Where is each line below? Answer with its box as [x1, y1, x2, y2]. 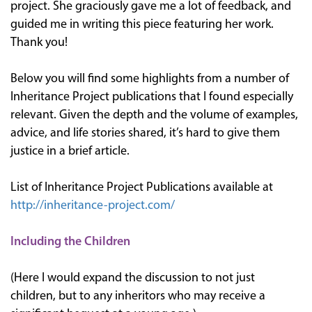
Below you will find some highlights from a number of [10, 72, 289, 86]
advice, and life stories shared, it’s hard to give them [10, 126, 280, 140]
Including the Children [10, 235, 130, 249]
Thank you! [10, 36, 68, 49]
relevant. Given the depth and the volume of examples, [10, 108, 298, 122]
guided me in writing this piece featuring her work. [10, 17, 274, 31]
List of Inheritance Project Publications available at [10, 180, 273, 194]
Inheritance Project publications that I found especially [10, 90, 293, 104]
